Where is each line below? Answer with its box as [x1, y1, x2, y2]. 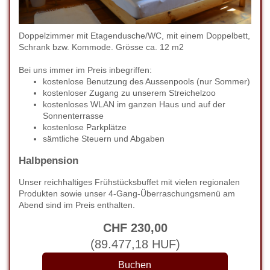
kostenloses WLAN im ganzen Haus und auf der [43, 99, 225, 109]
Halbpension [19, 155, 78, 166]
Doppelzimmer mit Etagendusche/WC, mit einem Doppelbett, [19, 31, 250, 40]
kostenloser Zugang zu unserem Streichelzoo [43, 88, 216, 98]
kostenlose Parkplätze [43, 122, 127, 132]
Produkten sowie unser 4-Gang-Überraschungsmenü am [19, 189, 235, 198]
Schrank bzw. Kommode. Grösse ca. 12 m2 [19, 42, 184, 52]
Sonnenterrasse [43, 111, 104, 121]
